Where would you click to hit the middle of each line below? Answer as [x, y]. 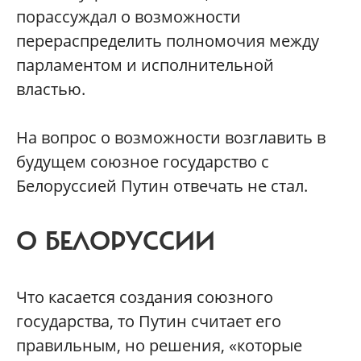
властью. [51, 89]
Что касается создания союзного [145, 297]
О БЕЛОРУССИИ [116, 242]
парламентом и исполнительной [145, 65]
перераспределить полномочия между [168, 41]
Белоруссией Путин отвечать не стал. [162, 186]
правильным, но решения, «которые [159, 345]
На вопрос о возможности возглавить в [171, 137]
